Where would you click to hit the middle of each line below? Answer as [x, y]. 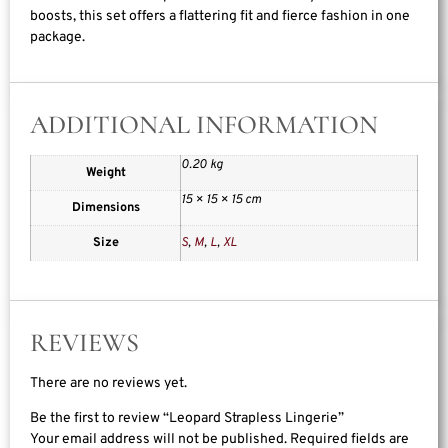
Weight [105, 172]
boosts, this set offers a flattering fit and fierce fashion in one [220, 17]
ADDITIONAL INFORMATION [204, 124]
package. [57, 38]
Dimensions [105, 207]
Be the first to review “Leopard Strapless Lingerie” [187, 419]
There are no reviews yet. [108, 383]
